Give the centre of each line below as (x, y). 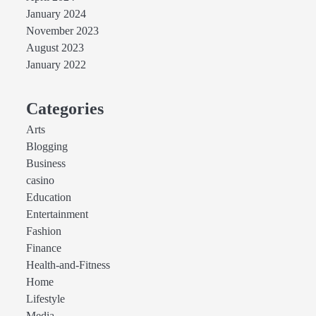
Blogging (47, 147)
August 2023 (55, 48)
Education (48, 197)
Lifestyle (45, 299)
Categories (65, 109)
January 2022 (56, 65)
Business (45, 164)
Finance (43, 248)
